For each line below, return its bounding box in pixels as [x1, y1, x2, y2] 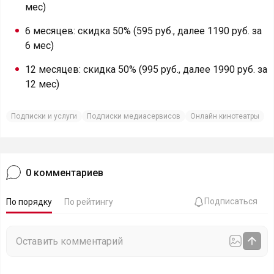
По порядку [6, 197, 52, 207]
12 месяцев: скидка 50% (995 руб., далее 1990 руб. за [25, 64, 267, 75]
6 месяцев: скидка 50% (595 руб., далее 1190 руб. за [25, 25, 262, 37]
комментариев [34, 166, 103, 179]
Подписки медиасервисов [87, 112, 180, 120]
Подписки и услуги [11, 112, 77, 120]
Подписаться [204, 196, 257, 206]
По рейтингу [64, 197, 113, 207]
